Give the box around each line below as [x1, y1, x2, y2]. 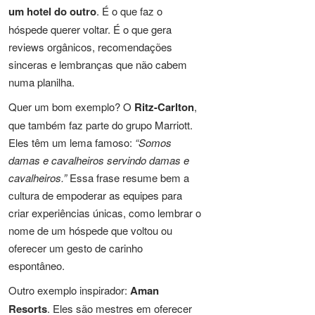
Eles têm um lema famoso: [8, 135, 135, 150]
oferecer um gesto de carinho [8, 240, 143, 255]
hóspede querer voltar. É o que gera [8, 22, 172, 37]
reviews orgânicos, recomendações [8, 39, 172, 54]
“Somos [135, 135, 172, 150]
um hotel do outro [8, 4, 96, 19]
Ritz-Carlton [134, 99, 194, 115]
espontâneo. [8, 258, 65, 273]
